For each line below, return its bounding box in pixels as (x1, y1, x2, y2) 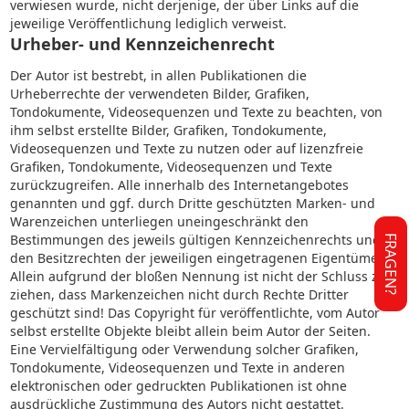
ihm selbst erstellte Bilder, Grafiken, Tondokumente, (10, 121, 328, 139)
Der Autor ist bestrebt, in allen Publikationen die (10, 67, 308, 84)
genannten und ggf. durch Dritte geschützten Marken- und (10, 194, 376, 212)
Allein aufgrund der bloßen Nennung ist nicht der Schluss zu (10, 267, 387, 285)
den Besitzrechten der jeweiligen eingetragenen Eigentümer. (10, 249, 386, 267)
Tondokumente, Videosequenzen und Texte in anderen (10, 359, 346, 376)
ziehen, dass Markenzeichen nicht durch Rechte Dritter (10, 286, 350, 303)
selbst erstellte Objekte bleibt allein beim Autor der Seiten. (10, 322, 372, 340)
